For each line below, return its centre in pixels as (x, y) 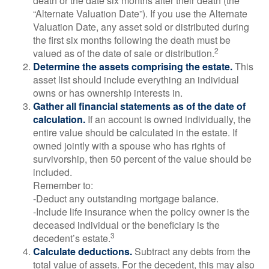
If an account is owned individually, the (168, 119)
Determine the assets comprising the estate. (133, 66)
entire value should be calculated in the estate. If (135, 132)
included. (53, 172)
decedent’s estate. (72, 238)
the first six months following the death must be (132, 40)
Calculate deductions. (83, 251)
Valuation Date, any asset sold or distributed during (141, 27)
